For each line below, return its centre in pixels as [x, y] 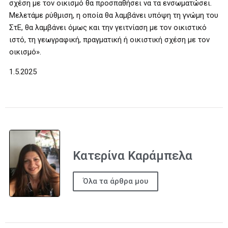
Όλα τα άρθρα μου [116, 181]
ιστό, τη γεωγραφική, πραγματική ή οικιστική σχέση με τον [109, 40]
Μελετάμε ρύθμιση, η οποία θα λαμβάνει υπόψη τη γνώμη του [114, 15]
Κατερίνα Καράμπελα [133, 155]
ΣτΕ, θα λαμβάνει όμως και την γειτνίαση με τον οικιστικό [108, 27]
